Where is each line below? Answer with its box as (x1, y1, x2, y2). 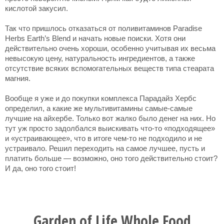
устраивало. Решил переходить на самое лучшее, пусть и (5, 144, 205, 152)
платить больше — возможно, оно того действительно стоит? (5, 154, 217, 162)
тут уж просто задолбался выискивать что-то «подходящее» (5, 124, 215, 132)
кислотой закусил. (5, 4, 68, 12)
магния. (5, 74, 30, 82)
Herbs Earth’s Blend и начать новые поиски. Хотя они (5, 34, 185, 42)
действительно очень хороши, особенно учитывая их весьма (5, 44, 215, 52)
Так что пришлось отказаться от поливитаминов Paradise (5, 24, 202, 32)
